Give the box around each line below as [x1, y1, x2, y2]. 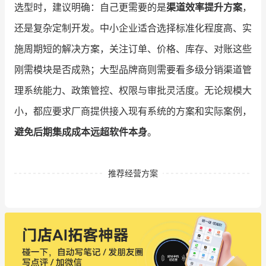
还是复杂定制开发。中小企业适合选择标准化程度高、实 [14, 21, 252, 34]
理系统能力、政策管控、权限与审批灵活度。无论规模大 [14, 84, 252, 96]
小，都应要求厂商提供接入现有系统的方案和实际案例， [14, 104, 252, 117]
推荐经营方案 [108, 167, 158, 178]
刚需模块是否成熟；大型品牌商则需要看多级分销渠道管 [14, 63, 252, 75]
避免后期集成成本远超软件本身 [14, 125, 147, 138]
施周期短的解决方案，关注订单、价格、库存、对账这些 [14, 42, 252, 55]
